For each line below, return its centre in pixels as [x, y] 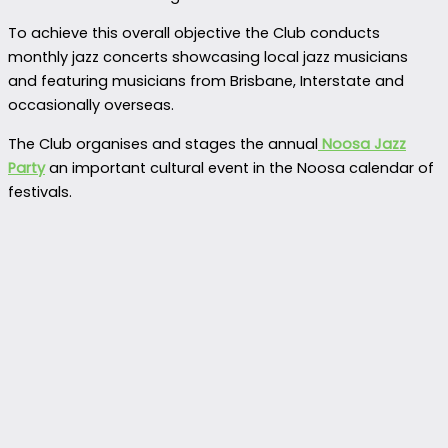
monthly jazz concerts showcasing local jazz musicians [208, 57]
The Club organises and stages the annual [163, 144]
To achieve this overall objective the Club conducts [194, 33]
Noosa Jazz [364, 144]
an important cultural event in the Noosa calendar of [239, 168]
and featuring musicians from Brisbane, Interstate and [206, 81]
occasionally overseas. [91, 105]
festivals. [40, 192]
